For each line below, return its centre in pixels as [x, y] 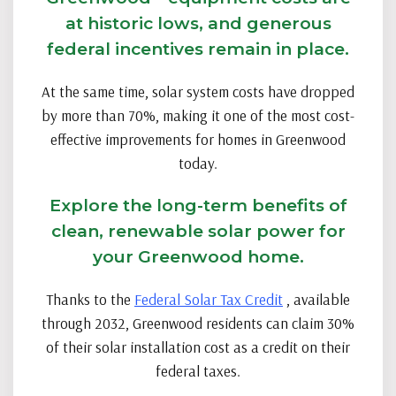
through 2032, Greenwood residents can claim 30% [198, 323]
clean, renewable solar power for [198, 231]
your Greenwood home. [198, 256]
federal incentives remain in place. [198, 49]
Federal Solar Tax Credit [209, 299]
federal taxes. [198, 371]
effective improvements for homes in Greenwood [198, 139]
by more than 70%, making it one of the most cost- [198, 115]
